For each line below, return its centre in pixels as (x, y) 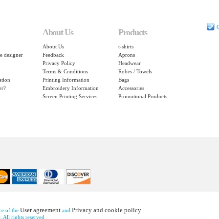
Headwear (130, 63)
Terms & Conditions (65, 71)
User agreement (40, 210)
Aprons (127, 55)
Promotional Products (143, 96)
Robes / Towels (135, 71)
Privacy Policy (59, 63)
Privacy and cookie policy (107, 210)
